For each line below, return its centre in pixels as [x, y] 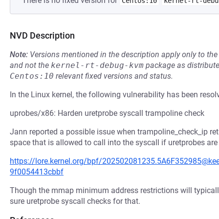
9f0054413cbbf [37, 172]
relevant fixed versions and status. [113, 76]
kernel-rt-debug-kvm [97, 65]
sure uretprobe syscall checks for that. [75, 201]
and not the [30, 65]
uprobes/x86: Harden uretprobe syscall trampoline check [107, 113]
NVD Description [42, 35]
